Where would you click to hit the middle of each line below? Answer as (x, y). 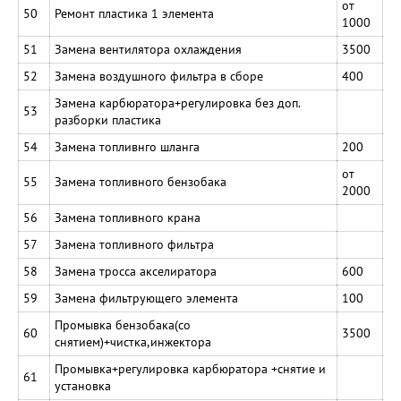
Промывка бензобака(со (123, 325)
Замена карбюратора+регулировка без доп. (177, 103)
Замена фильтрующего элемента (146, 298)
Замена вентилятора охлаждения (148, 49)
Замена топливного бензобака (141, 182)
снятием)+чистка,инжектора (133, 342)
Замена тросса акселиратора (136, 271)
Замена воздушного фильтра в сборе (159, 76)
